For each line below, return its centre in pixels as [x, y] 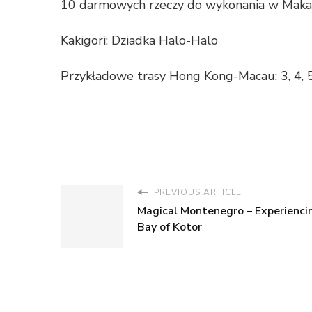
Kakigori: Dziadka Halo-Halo [139, 41]
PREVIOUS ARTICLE [196, 193]
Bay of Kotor [170, 227]
